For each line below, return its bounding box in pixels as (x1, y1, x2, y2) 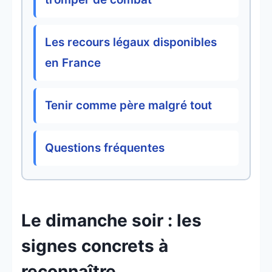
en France (45, 56, 101, 70)
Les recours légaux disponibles (45, 35, 217, 50)
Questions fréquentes (45, 141, 165, 155)
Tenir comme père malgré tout (45, 98, 212, 113)
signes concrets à (21, 236, 168, 257)
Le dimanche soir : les (21, 210, 202, 231)
